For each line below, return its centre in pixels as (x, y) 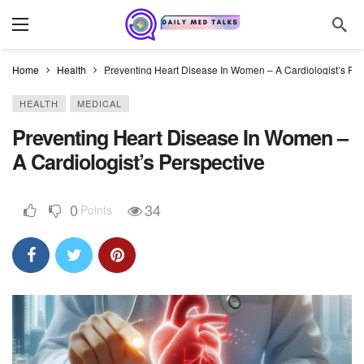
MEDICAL (100, 103)
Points (96, 210)
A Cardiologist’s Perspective (138, 162)
